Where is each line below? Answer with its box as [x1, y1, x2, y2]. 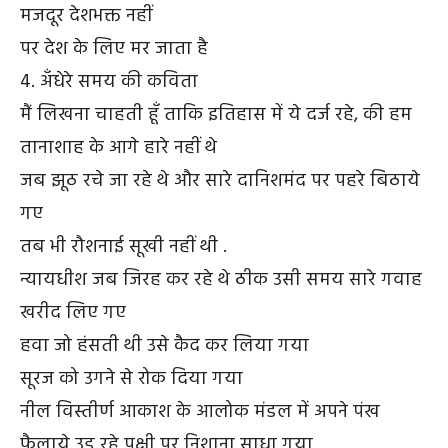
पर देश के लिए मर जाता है [20, 33, 208, 64]
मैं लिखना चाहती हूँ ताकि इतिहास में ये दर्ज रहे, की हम [20, 99, 412, 130]
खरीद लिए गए [20, 297, 126, 328]
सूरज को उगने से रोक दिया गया [20, 363, 243, 394]
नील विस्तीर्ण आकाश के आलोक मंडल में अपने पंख [20, 396, 380, 427]
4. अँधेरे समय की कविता [20, 66, 198, 97]
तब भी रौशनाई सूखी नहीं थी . [20, 231, 227, 262]
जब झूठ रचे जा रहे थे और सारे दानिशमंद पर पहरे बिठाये [20, 165, 420, 196]
